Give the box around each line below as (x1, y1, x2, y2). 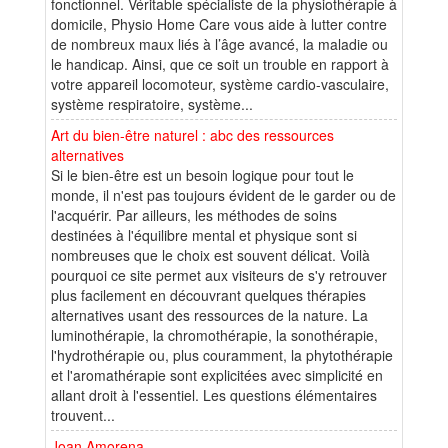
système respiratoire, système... (51, 93, 253, 114)
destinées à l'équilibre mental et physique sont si (51, 224, 357, 245)
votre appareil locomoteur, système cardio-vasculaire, (51, 73, 389, 94)
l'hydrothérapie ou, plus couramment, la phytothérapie (51, 344, 393, 365)
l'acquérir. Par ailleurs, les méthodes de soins (51, 204, 337, 225)
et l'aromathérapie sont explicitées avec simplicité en (51, 364, 383, 385)
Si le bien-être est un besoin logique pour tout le (51, 164, 354, 185)
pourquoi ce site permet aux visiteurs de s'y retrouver (51, 264, 387, 285)
